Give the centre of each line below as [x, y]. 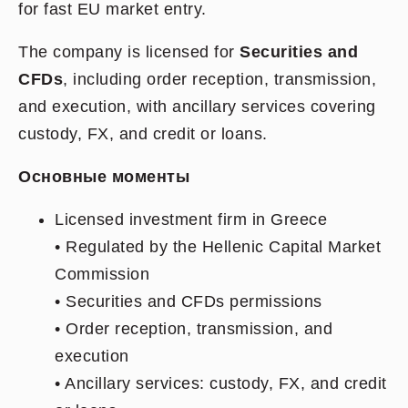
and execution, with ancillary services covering [197, 107]
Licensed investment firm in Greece [191, 219]
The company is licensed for [129, 52]
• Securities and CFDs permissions [189, 301]
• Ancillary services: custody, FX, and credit [221, 383]
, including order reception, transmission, [219, 79]
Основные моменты [104, 177]
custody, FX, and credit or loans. [143, 134]
